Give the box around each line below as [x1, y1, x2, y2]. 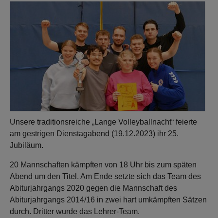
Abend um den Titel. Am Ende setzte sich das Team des [10, 172, 201, 181]
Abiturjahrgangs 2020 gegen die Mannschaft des [10, 184, 177, 192]
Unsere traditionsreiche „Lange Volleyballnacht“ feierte [10, 118, 197, 126]
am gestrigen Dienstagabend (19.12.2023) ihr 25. [10, 129, 179, 138]
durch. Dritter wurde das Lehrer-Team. [10, 207, 140, 216]
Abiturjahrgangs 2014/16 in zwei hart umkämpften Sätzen [10, 196, 207, 204]
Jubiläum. [10, 141, 43, 149]
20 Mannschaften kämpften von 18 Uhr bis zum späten [10, 161, 197, 169]
